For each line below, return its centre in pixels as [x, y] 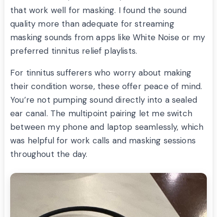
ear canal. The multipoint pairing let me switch [101, 114]
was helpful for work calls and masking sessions [103, 141]
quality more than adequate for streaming [92, 24]
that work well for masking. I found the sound [99, 10]
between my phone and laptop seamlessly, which [107, 127]
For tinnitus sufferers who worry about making [101, 73]
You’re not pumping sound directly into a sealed [104, 100]
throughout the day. [49, 154]
